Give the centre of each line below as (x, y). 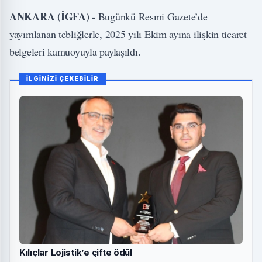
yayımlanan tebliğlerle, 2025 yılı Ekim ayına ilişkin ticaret (128, 34)
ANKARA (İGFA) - (54, 16)
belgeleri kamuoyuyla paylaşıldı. (75, 51)
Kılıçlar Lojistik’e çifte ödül (76, 253)
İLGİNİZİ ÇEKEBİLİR (63, 78)
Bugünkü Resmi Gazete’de (153, 16)
